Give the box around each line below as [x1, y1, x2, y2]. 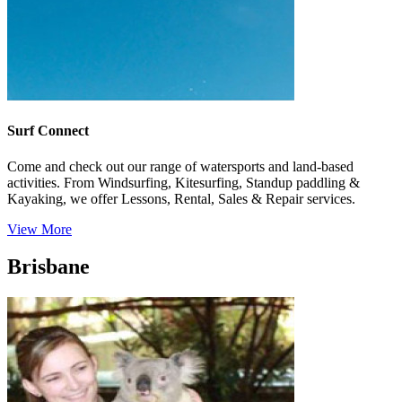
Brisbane [7, 255, 90, 279]
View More [7, 221, 72, 237]
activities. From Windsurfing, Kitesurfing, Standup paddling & [7, 174, 360, 190]
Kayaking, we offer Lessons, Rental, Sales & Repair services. [7, 190, 355, 206]
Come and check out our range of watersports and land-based [7, 158, 354, 174]
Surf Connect [7, 123, 89, 139]
